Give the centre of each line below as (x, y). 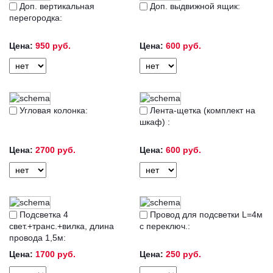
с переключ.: (165, 226)
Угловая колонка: (52, 110)
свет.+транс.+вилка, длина (62, 226)
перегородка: (36, 18)
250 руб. (183, 254)
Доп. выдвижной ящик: (194, 6)
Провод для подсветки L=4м (205, 214)
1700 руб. (55, 254)
